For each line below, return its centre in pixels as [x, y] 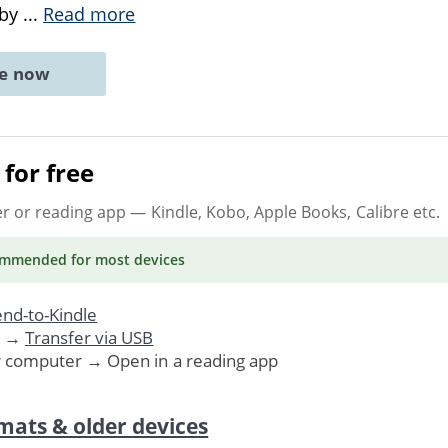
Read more [89, 14]
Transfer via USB [89, 337]
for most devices [126, 259]
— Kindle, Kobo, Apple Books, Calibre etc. [283, 211]
